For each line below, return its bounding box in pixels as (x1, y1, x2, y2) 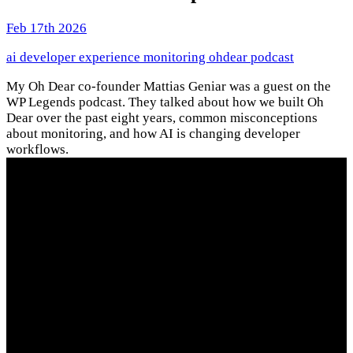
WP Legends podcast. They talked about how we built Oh (6, 95, 324, 110)
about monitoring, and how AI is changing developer (6, 126, 300, 142)
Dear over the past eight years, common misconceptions (6, 110, 318, 126)
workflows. (6, 142, 69, 158)
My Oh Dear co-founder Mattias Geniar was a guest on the (6, 79, 331, 95)
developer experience (20, 50, 143, 65)
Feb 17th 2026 (6, 20, 87, 36)
